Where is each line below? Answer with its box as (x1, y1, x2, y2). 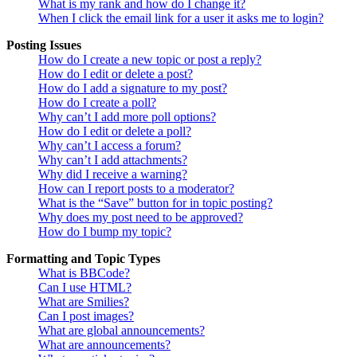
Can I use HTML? (38, 280, 131, 295)
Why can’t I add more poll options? (38, 110, 216, 124)
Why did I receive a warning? (38, 167, 187, 182)
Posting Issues (6, 38, 81, 53)
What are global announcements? (38, 324, 205, 338)
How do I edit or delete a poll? (38, 124, 191, 139)
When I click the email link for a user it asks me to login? (38, 11, 324, 25)
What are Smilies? (38, 295, 129, 309)
